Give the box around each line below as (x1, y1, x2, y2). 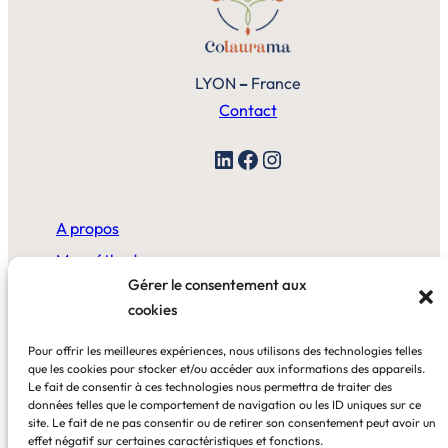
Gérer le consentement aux (128, 275, 307, 294)
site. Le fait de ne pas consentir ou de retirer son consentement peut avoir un (28, 415, 436, 430)
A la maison (56, 314, 138, 335)
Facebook (235, 143, 247, 174)
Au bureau (56, 346, 127, 367)
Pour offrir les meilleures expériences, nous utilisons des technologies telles (28, 343, 422, 358)
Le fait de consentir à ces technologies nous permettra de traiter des (28, 379, 392, 394)
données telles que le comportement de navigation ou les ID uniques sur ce (28, 397, 421, 412)
